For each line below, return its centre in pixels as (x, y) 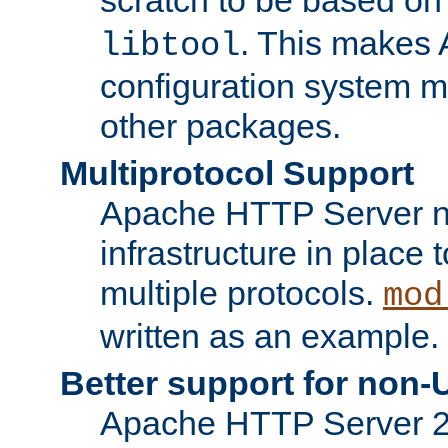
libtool (170, 45)
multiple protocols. (241, 292)
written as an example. (269, 335)
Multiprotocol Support (237, 172)
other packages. (220, 125)
